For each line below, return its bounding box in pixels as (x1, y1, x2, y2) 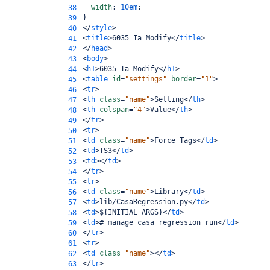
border (171, 75, 196, 83)
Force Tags (154, 136, 196, 145)
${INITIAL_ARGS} (99, 208, 163, 216)
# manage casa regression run (99, 218, 218, 227)
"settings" (125, 75, 167, 83)
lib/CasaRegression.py (99, 198, 188, 206)
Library (154, 187, 184, 196)
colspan (99, 105, 129, 114)
